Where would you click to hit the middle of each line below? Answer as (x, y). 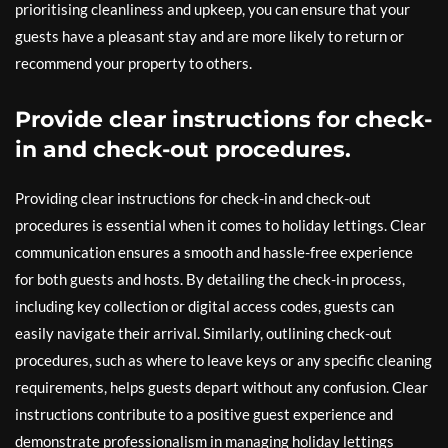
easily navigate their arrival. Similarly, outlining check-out (203, 333)
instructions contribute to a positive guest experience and (204, 414)
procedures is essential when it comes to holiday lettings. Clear (220, 225)
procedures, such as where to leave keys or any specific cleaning (223, 360)
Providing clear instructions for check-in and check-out (193, 198)
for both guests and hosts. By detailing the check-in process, (210, 279)
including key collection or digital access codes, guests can (204, 306)
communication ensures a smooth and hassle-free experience (214, 252)
